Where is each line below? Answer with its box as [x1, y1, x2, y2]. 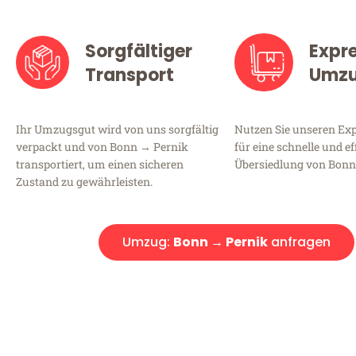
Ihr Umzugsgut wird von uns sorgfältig [16, 121, 219, 137]
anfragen [268, 232, 331, 251]
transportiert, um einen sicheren [16, 156, 184, 172]
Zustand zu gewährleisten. [16, 173, 153, 189]
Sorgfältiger [84, 38, 192, 64]
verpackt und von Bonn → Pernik [16, 138, 188, 154]
